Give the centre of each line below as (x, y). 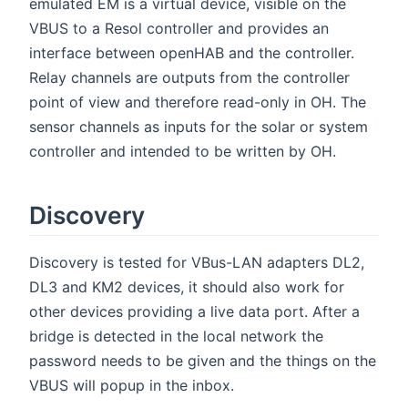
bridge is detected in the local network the (176, 337)
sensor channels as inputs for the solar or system (199, 127)
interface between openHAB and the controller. (192, 53)
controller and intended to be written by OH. (183, 152)
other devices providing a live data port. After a (194, 312)
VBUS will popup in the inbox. (132, 386)
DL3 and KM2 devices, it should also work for (187, 287)
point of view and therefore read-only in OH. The (198, 102)
